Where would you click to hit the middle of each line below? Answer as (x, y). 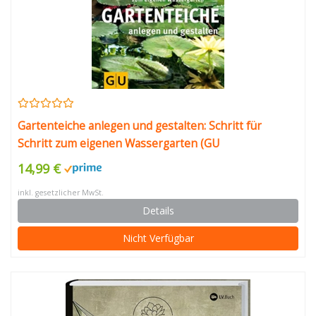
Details (158, 211)
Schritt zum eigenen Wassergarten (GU (119, 144)
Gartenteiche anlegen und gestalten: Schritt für (140, 126)
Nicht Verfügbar (158, 238)
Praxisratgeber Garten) (78, 161)
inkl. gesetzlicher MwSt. (61, 193)
